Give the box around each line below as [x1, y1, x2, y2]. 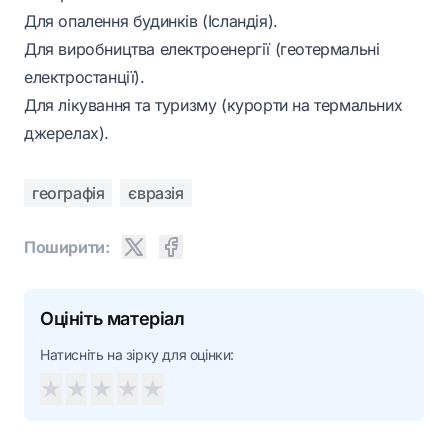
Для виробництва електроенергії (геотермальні [24, 39, 380, 59]
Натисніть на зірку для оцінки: [40, 346, 234, 364]
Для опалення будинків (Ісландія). [24, 11, 278, 31]
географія [32, 183, 105, 203]
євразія [128, 183, 184, 203]
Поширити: [24, 237, 110, 257]
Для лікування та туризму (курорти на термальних [24, 95, 403, 115]
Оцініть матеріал [40, 308, 185, 330]
